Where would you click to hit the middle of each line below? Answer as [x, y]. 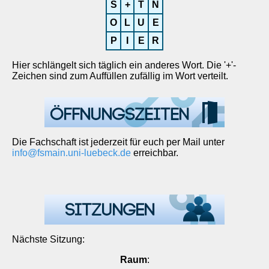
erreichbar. [155, 153]
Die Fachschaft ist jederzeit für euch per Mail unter [118, 142]
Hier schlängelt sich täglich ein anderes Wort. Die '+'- [124, 65]
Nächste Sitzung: [48, 239]
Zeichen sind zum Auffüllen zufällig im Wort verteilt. [120, 76]
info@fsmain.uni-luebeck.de [71, 153]
